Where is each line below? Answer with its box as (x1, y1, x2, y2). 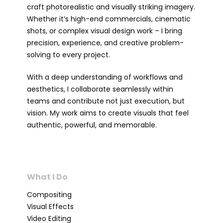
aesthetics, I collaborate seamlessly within (26, 84, 173, 94)
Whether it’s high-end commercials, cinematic (26, 13, 191, 24)
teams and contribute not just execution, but (26, 96, 185, 106)
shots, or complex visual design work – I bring (26, 25, 182, 36)
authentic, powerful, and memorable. (26, 119, 157, 130)
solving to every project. (26, 49, 110, 60)
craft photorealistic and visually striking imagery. (26, 1, 195, 12)
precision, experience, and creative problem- (26, 37, 184, 48)
